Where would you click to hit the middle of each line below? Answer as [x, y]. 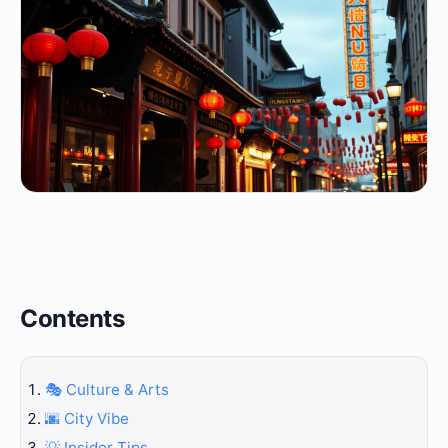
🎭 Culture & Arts [107, 389]
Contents [72, 319]
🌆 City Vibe [87, 418]
